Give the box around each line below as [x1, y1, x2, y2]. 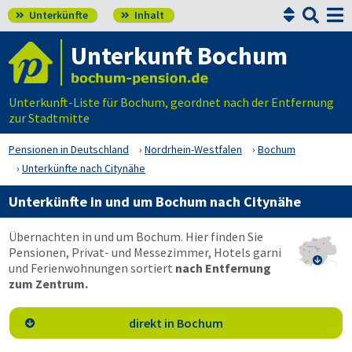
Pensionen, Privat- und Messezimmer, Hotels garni [9, 244, 281, 260]
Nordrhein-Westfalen [145, 142, 242, 156]
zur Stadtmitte [9, 110, 90, 126]
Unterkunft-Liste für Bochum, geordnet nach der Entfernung [9, 94, 334, 110]
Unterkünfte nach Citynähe [22, 161, 145, 175]
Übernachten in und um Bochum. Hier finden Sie [9, 229, 263, 244]
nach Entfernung [175, 260, 271, 276]
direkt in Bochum [129, 315, 223, 331]
